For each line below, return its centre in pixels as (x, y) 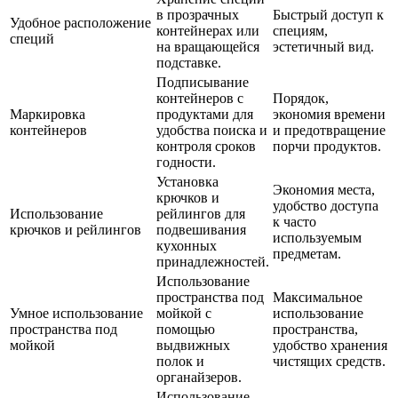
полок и (180, 362)
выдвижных (193, 346)
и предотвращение (329, 131)
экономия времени (329, 115)
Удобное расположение (80, 23)
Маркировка (48, 115)
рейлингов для (201, 214)
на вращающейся (208, 47)
